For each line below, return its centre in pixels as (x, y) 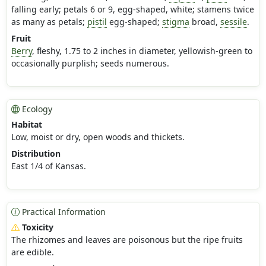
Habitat (26, 125)
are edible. (32, 252)
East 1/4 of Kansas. (48, 166)
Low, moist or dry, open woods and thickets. (98, 137)
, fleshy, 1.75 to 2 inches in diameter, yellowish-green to (142, 51)
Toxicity (36, 227)
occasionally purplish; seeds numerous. (90, 64)
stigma (175, 22)
